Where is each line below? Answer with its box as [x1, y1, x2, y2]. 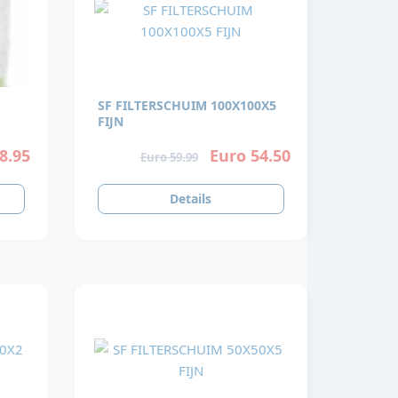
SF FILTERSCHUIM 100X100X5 [97, 97, 276, 115]
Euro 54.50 [209, 144, 291, 166]
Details [170, 190, 212, 208]
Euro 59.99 [139, 148, 198, 165]
